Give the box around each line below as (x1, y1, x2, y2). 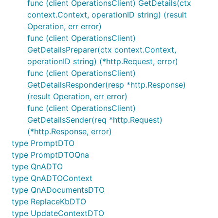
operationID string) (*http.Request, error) (27, 56, 178, 66)
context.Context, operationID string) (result (27, 10, 187, 19)
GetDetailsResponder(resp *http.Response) (27, 80, 186, 90)
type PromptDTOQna (12, 150, 89, 160)
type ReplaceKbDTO (12, 197, 86, 206)
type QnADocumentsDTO (12, 185, 105, 195)
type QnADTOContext (12, 173, 92, 183)
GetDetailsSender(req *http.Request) (27, 115, 163, 125)
